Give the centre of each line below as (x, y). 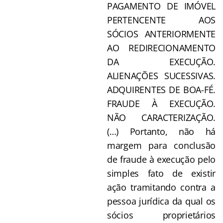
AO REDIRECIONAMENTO (161, 48)
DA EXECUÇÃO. (161, 61)
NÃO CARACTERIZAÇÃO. (161, 117)
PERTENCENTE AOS (161, 20)
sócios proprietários (161, 215)
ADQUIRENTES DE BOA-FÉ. (161, 89)
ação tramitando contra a (161, 187)
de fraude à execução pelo (161, 159)
